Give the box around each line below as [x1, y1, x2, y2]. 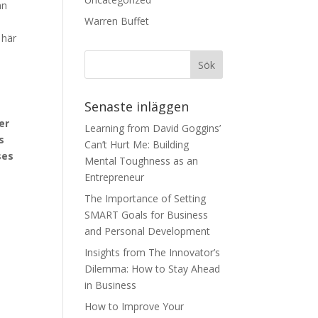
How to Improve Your [84, 300, 185, 313]
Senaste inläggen [84, 98, 190, 115]
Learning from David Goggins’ [84, 121, 221, 135]
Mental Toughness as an [84, 154, 199, 168]
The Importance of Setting [84, 192, 207, 205]
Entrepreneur [84, 170, 145, 184]
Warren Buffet [84, 14, 150, 28]
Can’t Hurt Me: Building [84, 138, 190, 151]
